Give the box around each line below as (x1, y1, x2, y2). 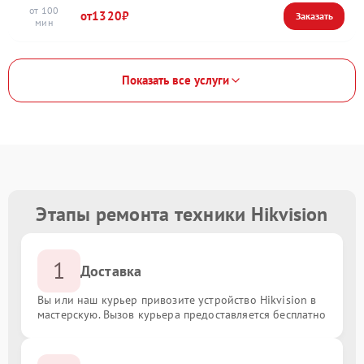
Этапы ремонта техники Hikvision (36, 201, 328, 227)
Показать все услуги (122, 72, 229, 89)
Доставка (80, 261, 142, 280)
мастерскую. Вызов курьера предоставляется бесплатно (37, 306, 327, 322)
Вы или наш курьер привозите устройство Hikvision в (37, 292, 317, 307)
